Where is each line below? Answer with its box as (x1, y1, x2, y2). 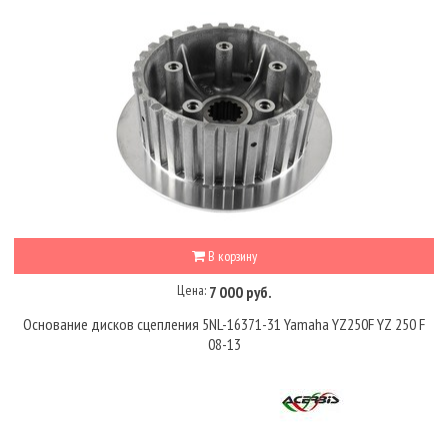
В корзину (204, 246, 257, 265)
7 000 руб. (208, 281, 272, 302)
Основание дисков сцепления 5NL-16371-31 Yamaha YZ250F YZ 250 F (23, 314, 425, 335)
